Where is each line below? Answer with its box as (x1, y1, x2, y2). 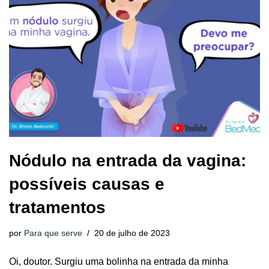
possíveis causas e (9, 174, 165, 193)
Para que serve (24, 228, 82, 238)
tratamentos (9, 198, 106, 217)
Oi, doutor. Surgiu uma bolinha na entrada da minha (9, 256, 228, 267)
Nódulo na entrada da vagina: (9, 151, 246, 170)
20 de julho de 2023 (94, 228, 170, 238)
